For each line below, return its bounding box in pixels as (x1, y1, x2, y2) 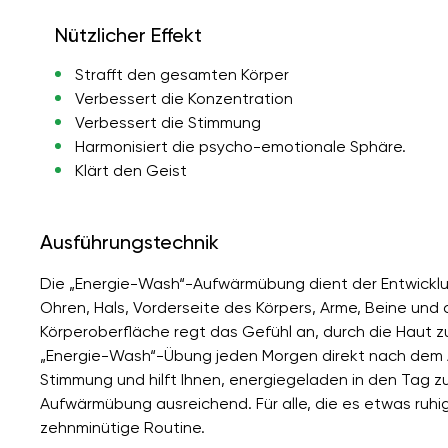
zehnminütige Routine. (40, 417, 205, 437)
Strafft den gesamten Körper (74, 64, 289, 84)
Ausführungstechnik (40, 229, 219, 254)
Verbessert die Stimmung (74, 112, 261, 132)
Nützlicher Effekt (54, 22, 202, 47)
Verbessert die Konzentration (74, 88, 293, 108)
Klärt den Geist (74, 160, 187, 180)
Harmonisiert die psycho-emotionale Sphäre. (74, 136, 406, 156)
